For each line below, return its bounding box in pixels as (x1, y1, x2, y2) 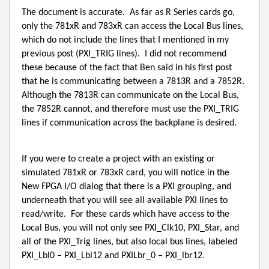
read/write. (22, 209, 66, 219)
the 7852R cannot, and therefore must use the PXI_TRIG (22, 104, 239, 115)
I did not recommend (145, 49, 226, 59)
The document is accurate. (22, 8, 125, 18)
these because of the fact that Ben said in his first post (22, 63, 232, 73)
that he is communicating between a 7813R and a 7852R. (22, 77, 244, 87)
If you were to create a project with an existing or (22, 154, 215, 164)
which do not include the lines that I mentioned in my (22, 35, 229, 46)
